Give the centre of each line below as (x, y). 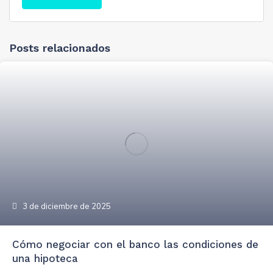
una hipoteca (45, 258)
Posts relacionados (60, 48)
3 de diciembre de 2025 (66, 206)
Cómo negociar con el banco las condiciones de (135, 244)
